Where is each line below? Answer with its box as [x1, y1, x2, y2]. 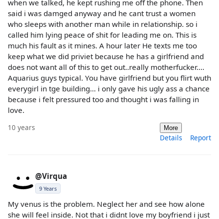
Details [160, 132, 182, 142]
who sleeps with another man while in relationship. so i [8, 19, 197, 29]
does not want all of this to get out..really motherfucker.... [8, 62, 204, 72]
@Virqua [35, 171, 67, 181]
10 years [8, 122, 35, 132]
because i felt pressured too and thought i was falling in [8, 94, 199, 104]
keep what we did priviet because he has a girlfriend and [8, 51, 204, 61]
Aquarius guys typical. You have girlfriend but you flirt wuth [8, 72, 211, 83]
